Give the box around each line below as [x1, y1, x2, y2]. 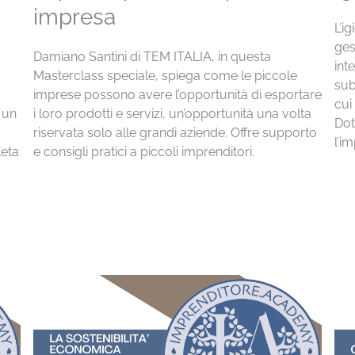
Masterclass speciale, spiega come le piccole [32, 67, 297, 83]
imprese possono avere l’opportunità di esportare [32, 86, 322, 102]
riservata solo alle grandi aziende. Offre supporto [32, 124, 317, 140]
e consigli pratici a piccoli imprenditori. [32, 143, 254, 159]
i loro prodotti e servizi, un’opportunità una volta [32, 105, 311, 121]
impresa [32, 3, 116, 30]
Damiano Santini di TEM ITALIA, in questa [32, 48, 271, 64]
